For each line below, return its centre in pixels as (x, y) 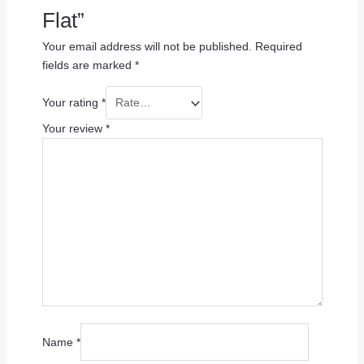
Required (278, 47)
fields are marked (88, 65)
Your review (74, 128)
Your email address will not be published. (147, 47)
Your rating (71, 103)
